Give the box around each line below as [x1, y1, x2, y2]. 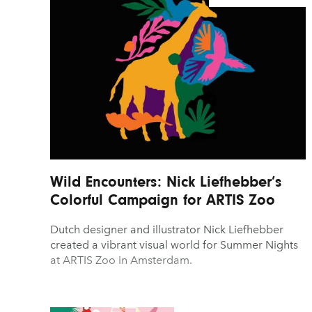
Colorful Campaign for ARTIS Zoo [50, 190, 275, 208]
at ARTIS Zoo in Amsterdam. [50, 253, 192, 267]
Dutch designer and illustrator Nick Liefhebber [50, 222, 283, 236]
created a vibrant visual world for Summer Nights [50, 237, 298, 251]
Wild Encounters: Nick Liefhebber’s [50, 172, 281, 190]
